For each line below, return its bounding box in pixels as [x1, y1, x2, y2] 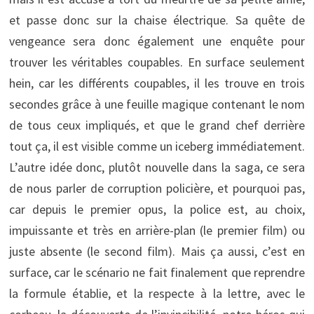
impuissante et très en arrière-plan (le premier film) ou [8, 221, 306, 238]
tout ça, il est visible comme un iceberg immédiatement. [8, 137, 306, 154]
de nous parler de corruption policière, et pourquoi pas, [8, 179, 306, 196]
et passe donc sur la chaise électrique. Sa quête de [8, 11, 306, 28]
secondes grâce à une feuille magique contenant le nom [8, 95, 306, 112]
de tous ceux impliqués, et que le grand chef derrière [8, 116, 306, 133]
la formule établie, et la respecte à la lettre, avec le [8, 285, 306, 301]
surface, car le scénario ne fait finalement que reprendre [8, 264, 306, 280]
